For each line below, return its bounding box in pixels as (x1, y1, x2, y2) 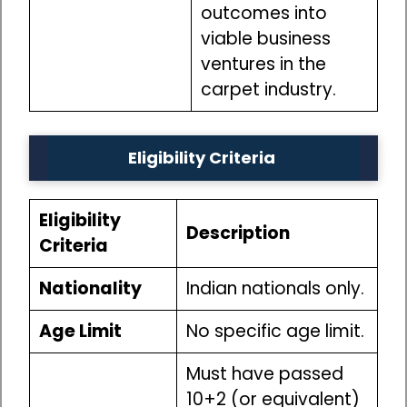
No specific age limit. (185, 318, 364, 343)
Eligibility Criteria (128, 145, 279, 169)
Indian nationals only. (185, 275, 364, 301)
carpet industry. (200, 77, 336, 103)
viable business (200, 26, 331, 52)
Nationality (38, 275, 142, 301)
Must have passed (185, 361, 343, 386)
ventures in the (200, 52, 326, 77)
